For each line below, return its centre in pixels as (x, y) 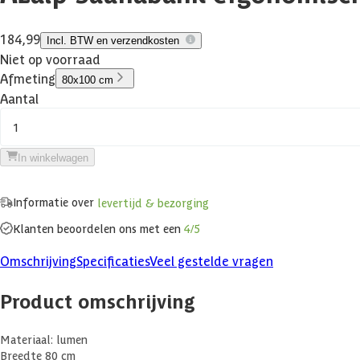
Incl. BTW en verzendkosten (113, 40)
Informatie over (55, 201)
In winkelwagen (53, 157)
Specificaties (113, 261)
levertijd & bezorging (153, 203)
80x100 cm (88, 80)
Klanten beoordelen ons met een (98, 229)
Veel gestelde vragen (211, 261)
